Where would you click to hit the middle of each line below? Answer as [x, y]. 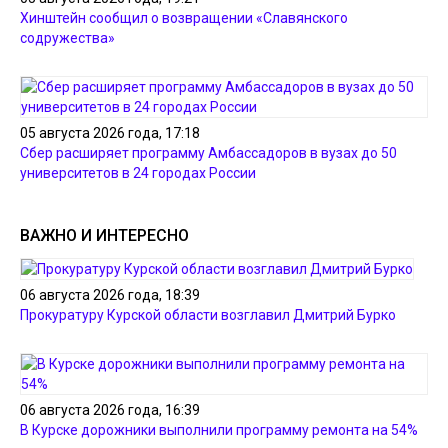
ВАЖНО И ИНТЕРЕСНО [104, 235]
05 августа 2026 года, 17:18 [110, 133]
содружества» [67, 38]
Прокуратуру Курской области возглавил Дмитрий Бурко [208, 315]
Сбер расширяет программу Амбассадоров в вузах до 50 [208, 153]
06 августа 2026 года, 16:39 [110, 410]
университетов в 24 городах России [138, 173]
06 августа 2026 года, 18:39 [110, 295]
